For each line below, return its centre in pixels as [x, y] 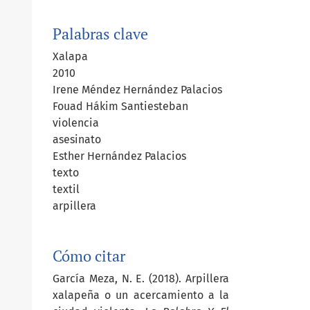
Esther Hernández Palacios [119, 156]
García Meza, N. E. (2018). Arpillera [141, 279]
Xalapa [70, 57]
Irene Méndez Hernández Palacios [137, 90]
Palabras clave [100, 34]
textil [66, 190]
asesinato [77, 140]
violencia [76, 123]
